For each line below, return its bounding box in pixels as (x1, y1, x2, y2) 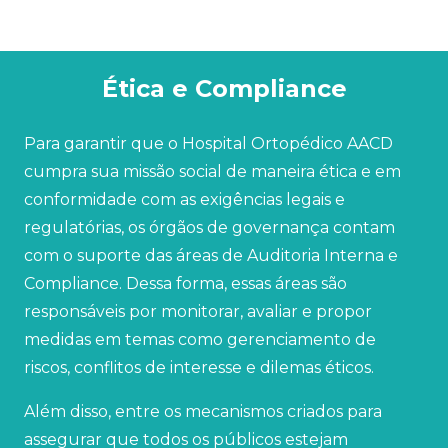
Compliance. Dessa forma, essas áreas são (24, 273, 347, 293)
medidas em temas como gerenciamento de (24, 329, 376, 349)
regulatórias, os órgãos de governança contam (24, 217, 395, 237)
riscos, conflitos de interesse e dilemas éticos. (24, 357, 374, 377)
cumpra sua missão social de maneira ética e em (24, 161, 401, 181)
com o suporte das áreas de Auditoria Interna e (24, 245, 398, 265)
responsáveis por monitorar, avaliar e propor (24, 301, 372, 321)
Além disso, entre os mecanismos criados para (24, 401, 382, 421)
